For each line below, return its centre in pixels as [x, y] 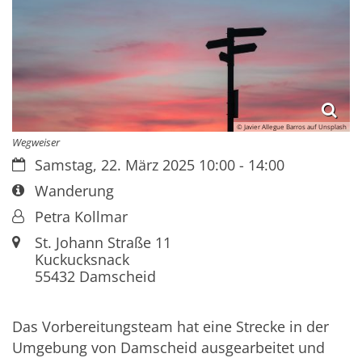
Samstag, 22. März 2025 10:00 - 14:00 [159, 164]
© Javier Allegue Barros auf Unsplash [292, 127]
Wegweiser [36, 142]
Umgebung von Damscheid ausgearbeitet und [168, 348]
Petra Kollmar [81, 216]
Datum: [36, 164]
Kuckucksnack [82, 259]
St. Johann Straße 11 [103, 242]
